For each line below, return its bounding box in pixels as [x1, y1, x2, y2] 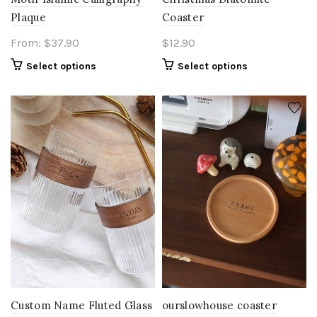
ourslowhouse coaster [162, 298, 277, 312]
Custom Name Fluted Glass [11, 298, 153, 312]
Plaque [11, 10, 46, 24]
